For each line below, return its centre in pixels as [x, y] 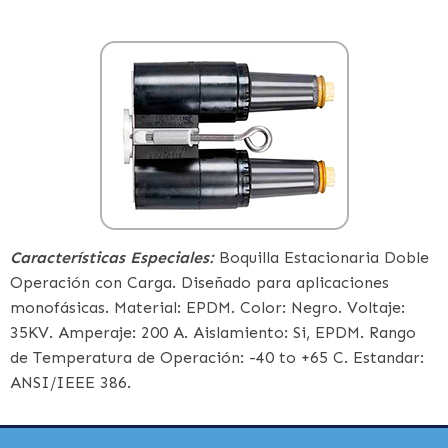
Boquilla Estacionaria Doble [321, 257]
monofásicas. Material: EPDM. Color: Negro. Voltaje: [207, 307]
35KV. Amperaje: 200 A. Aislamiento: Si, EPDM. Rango [213, 332]
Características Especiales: [112, 257]
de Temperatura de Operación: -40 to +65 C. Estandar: [217, 357]
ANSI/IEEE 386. [70, 382]
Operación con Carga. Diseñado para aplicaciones [199, 282]
